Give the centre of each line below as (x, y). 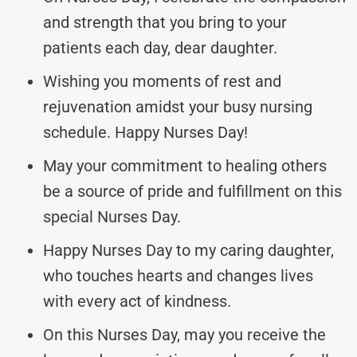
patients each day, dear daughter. (160, 47)
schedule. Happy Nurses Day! (145, 132)
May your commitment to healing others (185, 165)
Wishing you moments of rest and (162, 81)
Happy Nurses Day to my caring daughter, (188, 250)
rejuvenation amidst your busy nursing (178, 106)
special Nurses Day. (112, 216)
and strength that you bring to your (165, 22)
